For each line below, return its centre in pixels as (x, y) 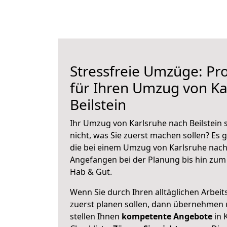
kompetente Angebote (167, 216)
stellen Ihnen (96, 216)
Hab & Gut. (91, 172)
